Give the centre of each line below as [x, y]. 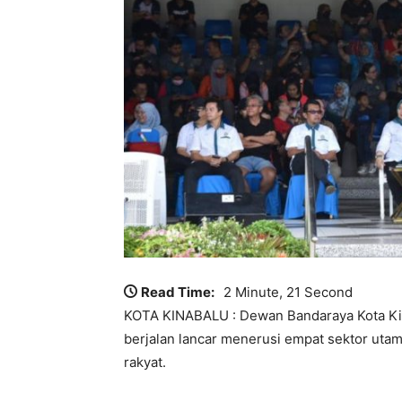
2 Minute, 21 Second [288, 292]
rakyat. [145, 362]
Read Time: [178, 292]
